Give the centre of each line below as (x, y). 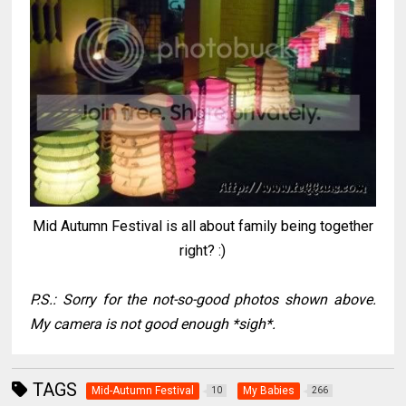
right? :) (203, 251)
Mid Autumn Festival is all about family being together (203, 227)
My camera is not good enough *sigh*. (153, 324)
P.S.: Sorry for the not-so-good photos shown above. (203, 300)
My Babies (269, 391)
